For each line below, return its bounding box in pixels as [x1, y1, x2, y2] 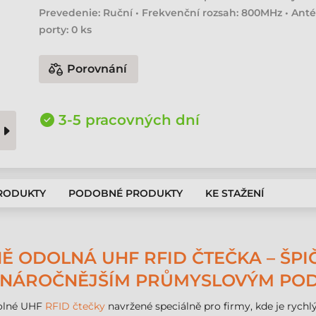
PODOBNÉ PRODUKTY [68, 187, 183, 200]
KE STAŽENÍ [205, 187, 264, 200]
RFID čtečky [45, 300, 105, 312]
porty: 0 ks [39, 23, 92, 36]
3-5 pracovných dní [59, 111, 200, 128]
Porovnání [67, 62, 128, 75]
